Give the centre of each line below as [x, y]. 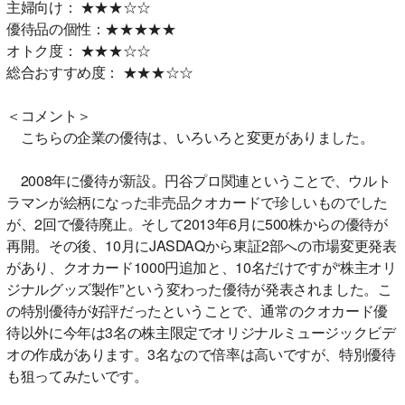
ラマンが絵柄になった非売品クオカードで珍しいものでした [197, 202]
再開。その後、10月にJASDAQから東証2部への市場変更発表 [202, 245]
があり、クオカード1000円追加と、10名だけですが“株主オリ [202, 267]
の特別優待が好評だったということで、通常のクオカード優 [197, 310]
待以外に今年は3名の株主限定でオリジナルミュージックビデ [201, 332]
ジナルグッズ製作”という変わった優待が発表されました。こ [199, 288]
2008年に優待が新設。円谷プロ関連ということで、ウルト [199, 180]
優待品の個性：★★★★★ [91, 28]
